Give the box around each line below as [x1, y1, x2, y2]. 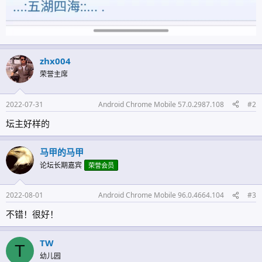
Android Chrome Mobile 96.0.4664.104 [98, 190, 224, 201]
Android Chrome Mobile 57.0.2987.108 [98, 99, 224, 109]
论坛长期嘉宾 [40, 160, 82, 170]
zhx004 [40, 55, 71, 67]
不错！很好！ [6, 208, 58, 220]
